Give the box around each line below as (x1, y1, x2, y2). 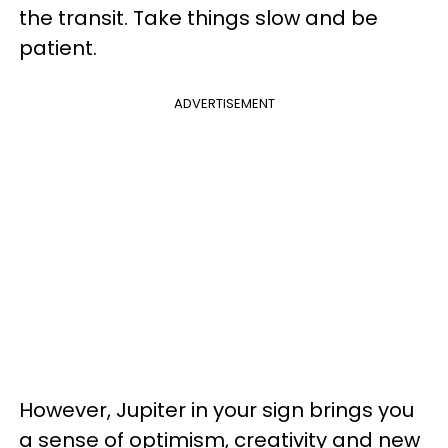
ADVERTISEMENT (173, 93, 275, 113)
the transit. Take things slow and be (19, 3, 378, 32)
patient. (19, 33, 97, 62)
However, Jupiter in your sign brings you (19, 395, 414, 424)
